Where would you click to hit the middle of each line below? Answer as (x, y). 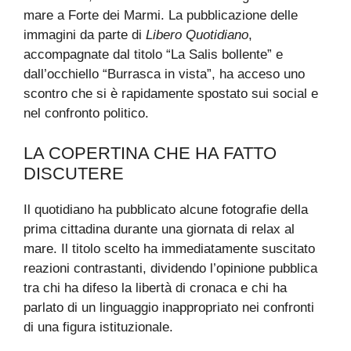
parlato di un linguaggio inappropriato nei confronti (169, 307)
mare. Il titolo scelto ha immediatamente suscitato (169, 248)
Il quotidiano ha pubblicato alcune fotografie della (166, 209)
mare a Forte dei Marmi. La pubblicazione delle (161, 16)
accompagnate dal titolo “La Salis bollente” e (153, 55)
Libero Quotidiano (197, 35)
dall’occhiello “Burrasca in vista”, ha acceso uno (164, 74)
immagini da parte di (85, 35)
